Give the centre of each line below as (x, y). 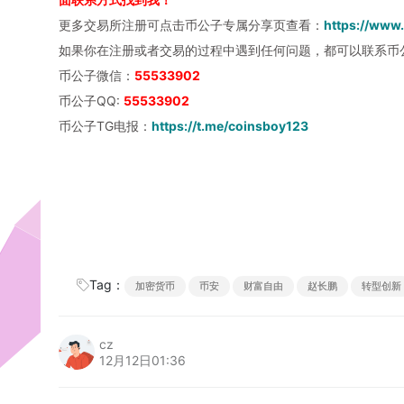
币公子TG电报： (105, 125)
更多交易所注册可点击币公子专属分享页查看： (191, 24)
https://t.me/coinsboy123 (230, 125)
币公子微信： (96, 75)
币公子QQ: (91, 100)
